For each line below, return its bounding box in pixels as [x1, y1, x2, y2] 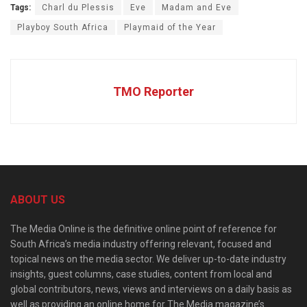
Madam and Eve [162, 3, 232, 13]
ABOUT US [10, 193, 65, 207]
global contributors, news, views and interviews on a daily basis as [10, 284, 292, 295]
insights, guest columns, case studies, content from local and [10, 269, 272, 280]
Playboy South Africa [17, 23, 108, 33]
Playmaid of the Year [124, 23, 216, 33]
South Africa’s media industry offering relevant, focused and [10, 238, 271, 250]
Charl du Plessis [42, 3, 114, 13]
